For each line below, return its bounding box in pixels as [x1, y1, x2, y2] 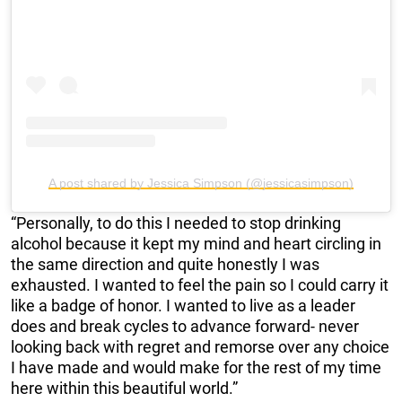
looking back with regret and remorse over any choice [11, 336, 389, 356]
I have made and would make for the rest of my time [11, 357, 381, 377]
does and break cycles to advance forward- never [11, 316, 359, 336]
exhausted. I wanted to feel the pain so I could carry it [11, 275, 389, 294]
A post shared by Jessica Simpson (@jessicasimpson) [48, 175, 354, 190]
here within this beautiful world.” [11, 378, 238, 398]
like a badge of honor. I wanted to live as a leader [11, 295, 355, 315]
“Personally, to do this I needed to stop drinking [11, 213, 341, 232]
